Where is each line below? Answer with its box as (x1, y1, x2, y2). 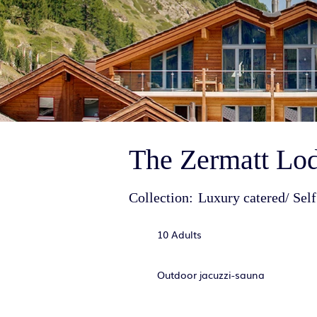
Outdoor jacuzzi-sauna (157, 267, 265, 282)
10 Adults (157, 227, 202, 241)
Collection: (129, 190, 193, 205)
